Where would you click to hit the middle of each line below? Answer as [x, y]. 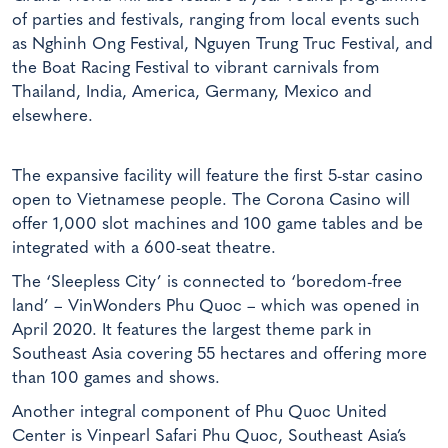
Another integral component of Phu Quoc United [199, 412]
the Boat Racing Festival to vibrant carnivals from [196, 69]
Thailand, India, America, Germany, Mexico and [192, 93]
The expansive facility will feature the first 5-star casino [217, 176]
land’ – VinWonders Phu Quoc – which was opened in [216, 306]
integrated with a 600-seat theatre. [144, 248]
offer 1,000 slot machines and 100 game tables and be [217, 224]
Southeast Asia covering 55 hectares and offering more [219, 354]
